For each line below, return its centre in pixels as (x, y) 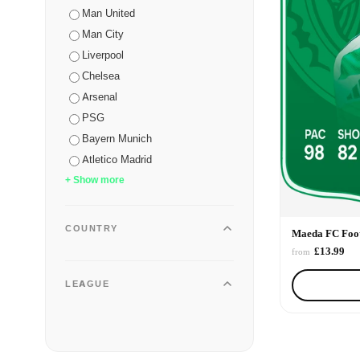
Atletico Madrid (117, 160)
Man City (103, 34)
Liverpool (103, 55)
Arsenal (100, 97)
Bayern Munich (117, 139)
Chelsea (101, 76)
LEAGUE (87, 283)
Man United (108, 13)
